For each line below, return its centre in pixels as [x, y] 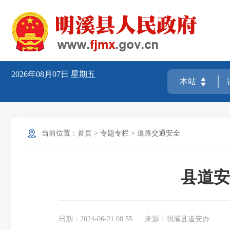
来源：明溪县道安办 [177, 219]
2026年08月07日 [41, 74]
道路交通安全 [159, 133]
